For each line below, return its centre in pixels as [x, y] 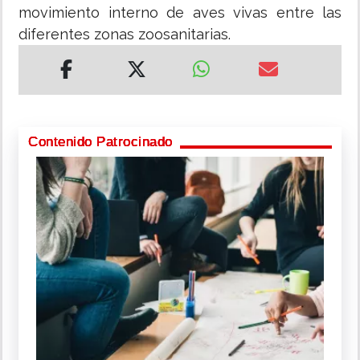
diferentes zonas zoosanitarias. [125, 35]
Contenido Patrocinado [100, 142]
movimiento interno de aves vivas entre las [180, 13]
